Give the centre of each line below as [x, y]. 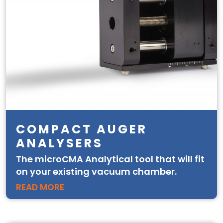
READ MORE [40, 187]
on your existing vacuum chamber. [96, 171]
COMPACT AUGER [82, 129]
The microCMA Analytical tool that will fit [110, 159]
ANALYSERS [59, 143]
